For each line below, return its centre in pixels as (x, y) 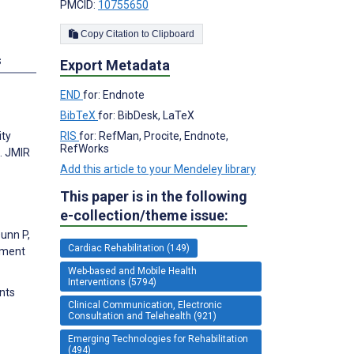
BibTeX (79, 115)
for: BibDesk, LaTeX (146, 115)
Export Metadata (115, 65)
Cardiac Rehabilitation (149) (129, 248)
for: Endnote (114, 94)
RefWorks (85, 148)
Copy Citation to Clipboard (173, 34)
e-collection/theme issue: (144, 215)
